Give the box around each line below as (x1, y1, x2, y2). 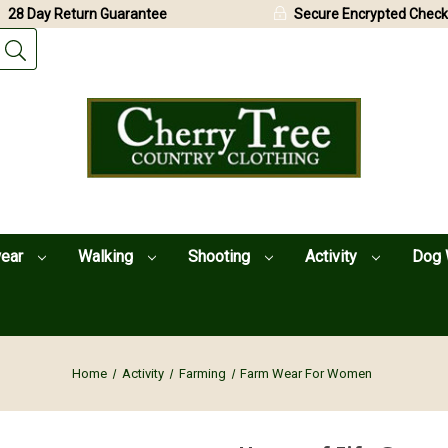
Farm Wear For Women (240, 365, 373, 381)
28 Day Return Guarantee (8, 6, 167, 22)
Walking (77, 246, 137, 266)
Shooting (187, 246, 254, 266)
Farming (178, 365, 226, 381)
